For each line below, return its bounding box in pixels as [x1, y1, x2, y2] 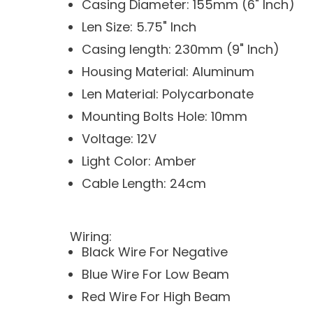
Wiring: [70, 228, 112, 246]
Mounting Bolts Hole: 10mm [82, 108, 247, 126]
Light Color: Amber [82, 152, 196, 170]
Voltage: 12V [82, 130, 156, 148]
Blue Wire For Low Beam [82, 265, 229, 284]
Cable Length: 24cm [82, 175, 206, 193]
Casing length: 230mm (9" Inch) [82, 41, 279, 59]
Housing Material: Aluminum [82, 63, 254, 81]
